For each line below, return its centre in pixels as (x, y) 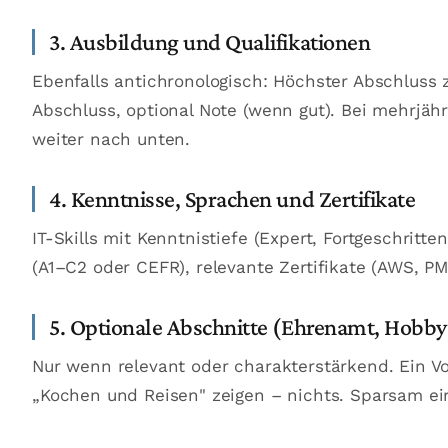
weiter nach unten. (111, 139)
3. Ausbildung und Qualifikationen (210, 41)
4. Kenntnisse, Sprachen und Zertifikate (232, 198)
